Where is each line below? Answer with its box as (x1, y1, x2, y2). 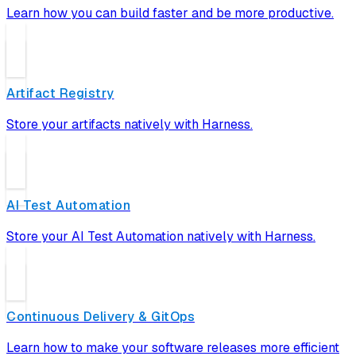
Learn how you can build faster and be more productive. (6, 5, 334, 22)
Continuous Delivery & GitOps (6, 308, 195, 326)
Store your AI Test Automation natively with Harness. (6, 227, 315, 245)
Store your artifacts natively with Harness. (6, 116, 253, 133)
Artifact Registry (6, 85, 114, 103)
